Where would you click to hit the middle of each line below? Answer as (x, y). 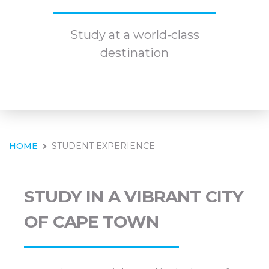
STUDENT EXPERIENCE (103, 146)
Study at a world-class (134, 35)
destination (134, 53)
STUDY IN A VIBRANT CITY (134, 196)
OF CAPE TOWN (92, 222)
